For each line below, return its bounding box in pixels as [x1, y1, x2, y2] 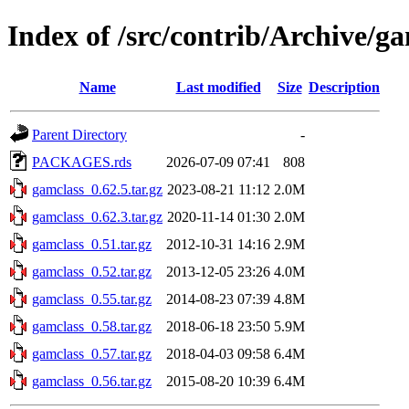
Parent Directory [32, 126, 127, 142]
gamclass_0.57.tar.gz [32, 345, 152, 362]
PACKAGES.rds [32, 153, 131, 170]
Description [309, 79, 380, 95]
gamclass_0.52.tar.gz [32, 263, 152, 279]
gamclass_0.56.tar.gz [32, 372, 152, 389]
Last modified [175, 79, 261, 95]
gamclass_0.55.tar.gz [32, 290, 152, 307]
